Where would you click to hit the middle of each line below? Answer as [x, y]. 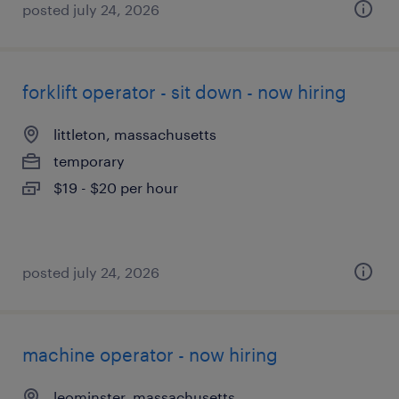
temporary [89, 161]
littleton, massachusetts [135, 134]
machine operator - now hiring [150, 354]
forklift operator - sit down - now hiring [184, 92]
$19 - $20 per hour [116, 187]
